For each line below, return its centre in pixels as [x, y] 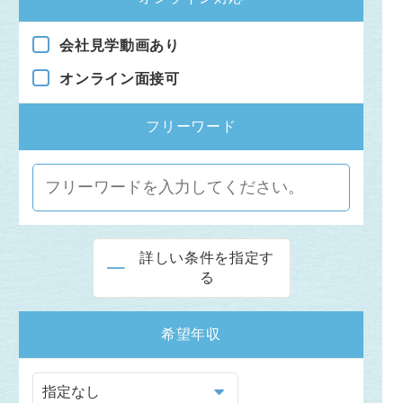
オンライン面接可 [120, 79]
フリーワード [191, 126]
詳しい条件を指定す [207, 258]
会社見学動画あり [120, 45]
